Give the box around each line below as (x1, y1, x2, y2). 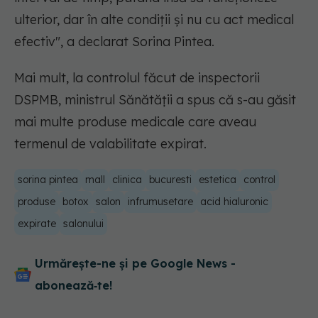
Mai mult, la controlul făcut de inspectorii (14, 70, 260, 87)
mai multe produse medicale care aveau (14, 114, 256, 131)
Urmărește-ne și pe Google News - (35, 256, 236, 271)
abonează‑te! (35, 278, 112, 293)
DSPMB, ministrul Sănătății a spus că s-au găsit (14, 92, 296, 109)
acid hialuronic (200, 195, 268, 209)
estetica (199, 173, 236, 187)
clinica (112, 173, 142, 187)
